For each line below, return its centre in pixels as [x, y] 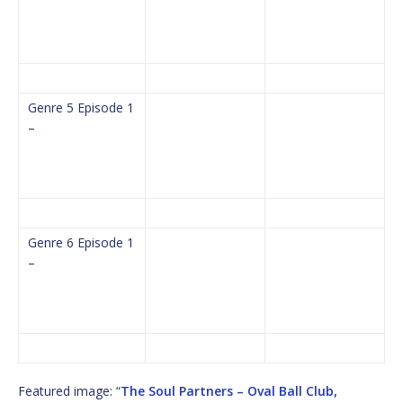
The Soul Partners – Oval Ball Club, [229, 390]
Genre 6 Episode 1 [81, 242]
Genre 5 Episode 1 [81, 107]
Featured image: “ [69, 390]
